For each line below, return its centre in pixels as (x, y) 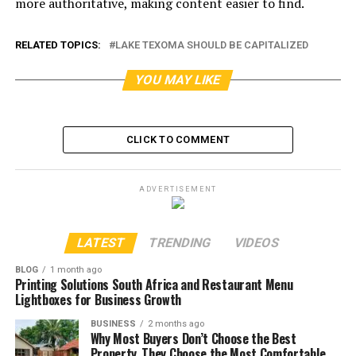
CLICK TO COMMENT (178, 139)
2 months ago (176, 323)
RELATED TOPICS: (58, 44)
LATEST (101, 242)
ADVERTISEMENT (178, 189)
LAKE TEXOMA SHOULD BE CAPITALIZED (211, 44)
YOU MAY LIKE (178, 79)
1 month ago (75, 269)
